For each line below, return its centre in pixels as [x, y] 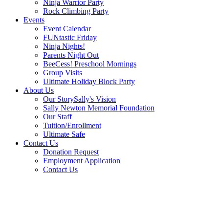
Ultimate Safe [64, 134]
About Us [39, 90]
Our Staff [57, 117]
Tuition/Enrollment [72, 125]
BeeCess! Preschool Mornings [90, 64]
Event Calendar [67, 29]
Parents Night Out [71, 55]
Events [34, 20]
